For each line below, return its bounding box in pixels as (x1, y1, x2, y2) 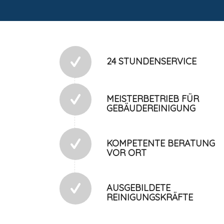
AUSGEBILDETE (106, 182, 171, 194)
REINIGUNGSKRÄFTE (106, 191, 193, 203)
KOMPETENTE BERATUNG (106, 137, 215, 149)
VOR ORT (106, 147, 147, 159)
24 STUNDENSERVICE (106, 55, 197, 67)
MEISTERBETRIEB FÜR (106, 93, 199, 105)
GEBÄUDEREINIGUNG (106, 102, 196, 114)
